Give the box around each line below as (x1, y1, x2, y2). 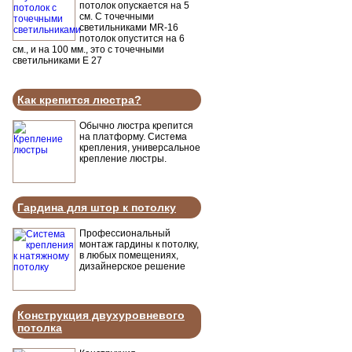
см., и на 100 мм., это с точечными (13, 44, 164, 55)
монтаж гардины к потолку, (79, 239, 199, 250)
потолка (17, 321, 62, 334)
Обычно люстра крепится (79, 120, 193, 131)
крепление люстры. (79, 153, 167, 164)
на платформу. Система (79, 131, 187, 142)
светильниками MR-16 (79, 22, 178, 33)
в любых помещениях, (79, 250, 178, 261)
